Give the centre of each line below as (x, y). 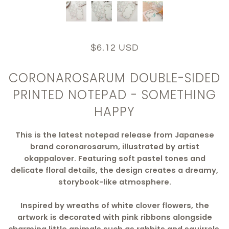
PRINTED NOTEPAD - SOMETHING (114, 95)
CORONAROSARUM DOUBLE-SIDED (114, 78)
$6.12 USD (114, 48)
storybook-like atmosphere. (114, 182)
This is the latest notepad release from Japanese (114, 135)
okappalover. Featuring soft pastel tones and (114, 159)
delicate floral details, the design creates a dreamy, (114, 170)
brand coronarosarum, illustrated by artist (114, 147)
